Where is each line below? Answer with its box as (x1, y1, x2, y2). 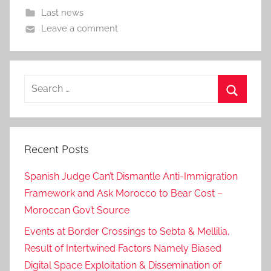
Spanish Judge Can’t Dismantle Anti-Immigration (24, 171, 238, 183)
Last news (41, 7, 83, 19)
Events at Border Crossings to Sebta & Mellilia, (24, 225, 230, 237)
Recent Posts (24, 142, 88, 157)
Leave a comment (41, 23, 118, 34)
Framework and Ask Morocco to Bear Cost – (24, 188, 223, 200)
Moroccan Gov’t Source (24, 204, 129, 217)
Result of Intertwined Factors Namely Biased (24, 242, 221, 254)
